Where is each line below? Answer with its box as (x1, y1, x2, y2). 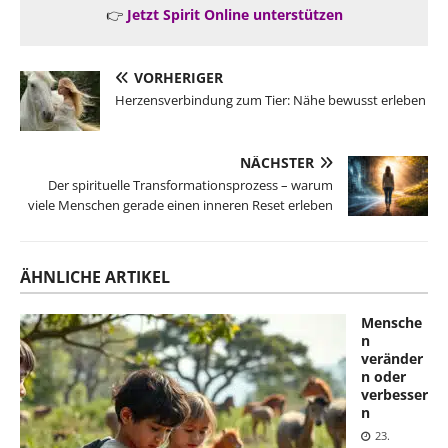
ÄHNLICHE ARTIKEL (20, 265, 170, 288)
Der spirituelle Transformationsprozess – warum (48, 175, 333, 194)
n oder (361, 366, 406, 386)
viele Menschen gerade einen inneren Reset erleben (28, 195, 333, 214)
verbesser (361, 384, 428, 404)
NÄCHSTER (240, 152, 314, 172)
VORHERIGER (134, 67, 223, 87)
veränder (361, 348, 423, 368)
